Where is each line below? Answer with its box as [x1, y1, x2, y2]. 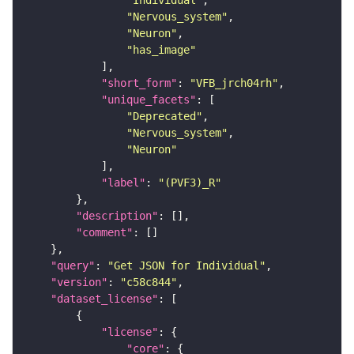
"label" [101, 176, 145, 190]
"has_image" [126, 43, 196, 57]
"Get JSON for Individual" [107, 259, 265, 273]
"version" [51, 276, 107, 289]
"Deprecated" [126, 110, 202, 123]
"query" [51, 259, 95, 273]
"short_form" [101, 77, 177, 90]
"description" [76, 209, 158, 223]
